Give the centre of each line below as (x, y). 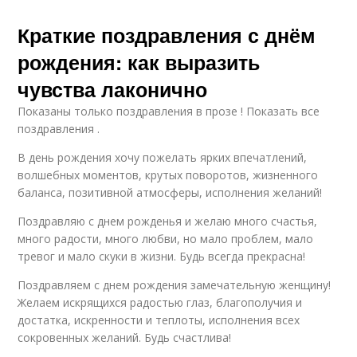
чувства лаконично (113, 89)
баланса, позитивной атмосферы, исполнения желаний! (170, 192)
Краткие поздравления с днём (167, 35)
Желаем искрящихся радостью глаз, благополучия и (160, 302)
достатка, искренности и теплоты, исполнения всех (159, 320)
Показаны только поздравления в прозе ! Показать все (169, 111)
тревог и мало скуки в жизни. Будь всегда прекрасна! (162, 256)
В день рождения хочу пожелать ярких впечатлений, (163, 157)
